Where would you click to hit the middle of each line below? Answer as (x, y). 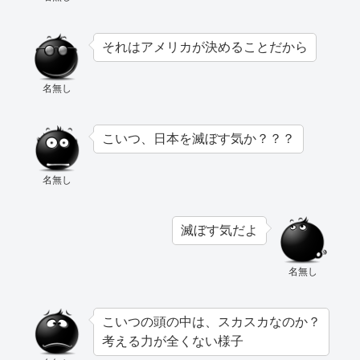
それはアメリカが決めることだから (205, 47)
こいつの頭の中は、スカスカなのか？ (211, 322)
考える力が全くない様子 (173, 342)
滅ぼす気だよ (219, 231)
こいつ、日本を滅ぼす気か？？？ (198, 139)
